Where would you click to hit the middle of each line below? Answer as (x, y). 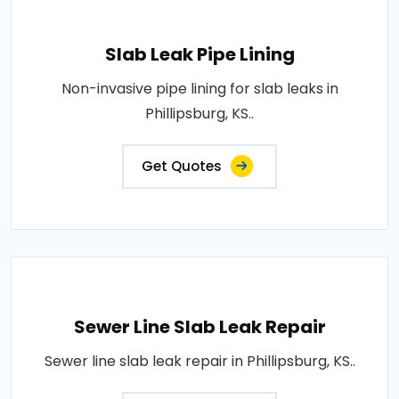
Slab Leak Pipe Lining (199, 54)
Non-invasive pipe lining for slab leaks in (199, 89)
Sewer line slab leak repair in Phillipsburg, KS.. (199, 361)
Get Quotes (182, 166)
